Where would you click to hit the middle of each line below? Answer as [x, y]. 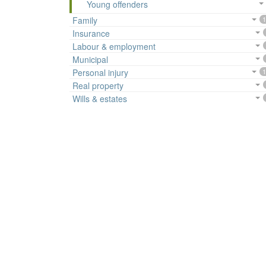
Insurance [91, 34]
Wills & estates [100, 99]
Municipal [90, 60]
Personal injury [100, 73]
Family [85, 20]
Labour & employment [114, 47]
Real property [98, 86]
